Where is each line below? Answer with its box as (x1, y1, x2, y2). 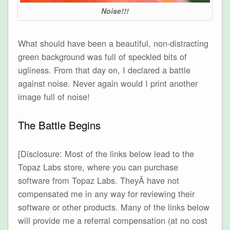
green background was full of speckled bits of (17, 50, 187, 63)
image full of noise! (17, 90, 90, 103)
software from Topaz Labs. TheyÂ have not (17, 174, 179, 187)
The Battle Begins (17, 117, 101, 132)
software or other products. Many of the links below (17, 201, 209, 214)
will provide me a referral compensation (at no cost (17, 214, 207, 227)
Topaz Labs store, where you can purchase (17, 161, 178, 174)
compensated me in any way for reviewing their (17, 187, 195, 200)
